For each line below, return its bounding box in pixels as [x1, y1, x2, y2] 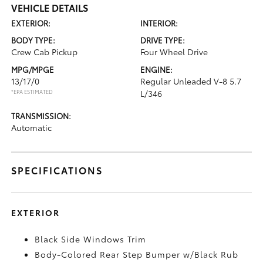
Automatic [11, 121, 52, 133]
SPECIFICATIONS [11, 163, 103, 177]
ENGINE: [140, 63, 173, 75]
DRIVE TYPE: [140, 34, 185, 45]
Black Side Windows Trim [35, 232, 147, 245]
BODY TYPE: [11, 34, 56, 45]
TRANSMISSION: [11, 110, 72, 121]
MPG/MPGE [11, 63, 55, 75]
